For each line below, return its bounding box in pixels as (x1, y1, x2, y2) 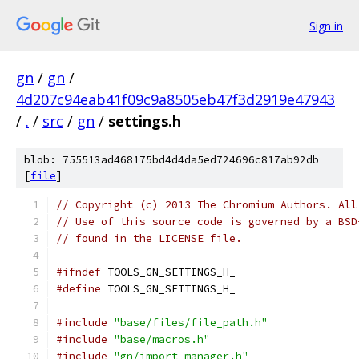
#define (56, 282, 101, 296)
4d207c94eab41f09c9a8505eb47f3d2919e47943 (16, 90, 335, 109)
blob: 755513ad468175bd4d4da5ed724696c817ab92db (24, 153, 319, 167)
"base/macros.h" (114, 333, 210, 346)
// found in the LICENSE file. (56, 232, 242, 245)
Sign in (309, 18, 343, 34)
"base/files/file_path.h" (114, 316, 268, 329)
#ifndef (56, 265, 101, 279)
